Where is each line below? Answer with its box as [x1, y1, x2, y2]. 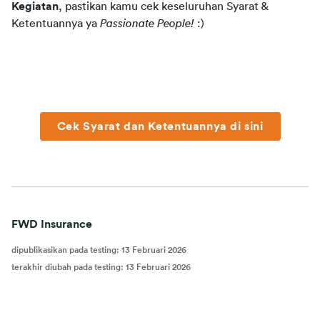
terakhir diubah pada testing [11, 263, 121, 271]
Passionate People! [100, 18, 197, 29]
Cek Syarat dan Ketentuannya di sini [56, 121, 264, 132]
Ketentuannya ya [11, 18, 100, 29]
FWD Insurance [11, 219, 92, 230]
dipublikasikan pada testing [11, 246, 116, 254]
